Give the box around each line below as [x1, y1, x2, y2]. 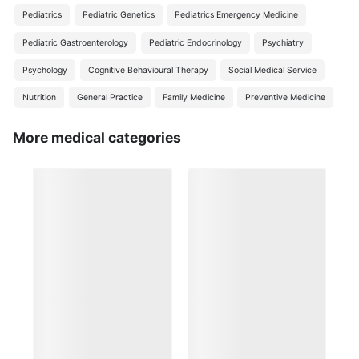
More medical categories [12, 128, 181, 146]
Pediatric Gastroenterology [22, 37, 129, 48]
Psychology [22, 64, 68, 75]
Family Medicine [162, 92, 225, 103]
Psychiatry [261, 37, 304, 48]
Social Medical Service [228, 64, 317, 75]
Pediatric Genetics [82, 10, 155, 21]
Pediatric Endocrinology [148, 37, 242, 48]
